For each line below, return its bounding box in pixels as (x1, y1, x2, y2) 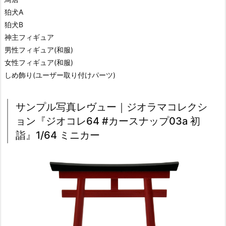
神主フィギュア (5, 32, 54, 41)
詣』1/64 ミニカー (16, 129, 100, 141)
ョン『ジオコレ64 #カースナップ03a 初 (16, 115, 200, 127)
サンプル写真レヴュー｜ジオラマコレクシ (16, 100, 207, 113)
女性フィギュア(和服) (5, 58, 73, 67)
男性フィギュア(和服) (5, 45, 73, 54)
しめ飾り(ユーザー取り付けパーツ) (5, 70, 116, 79)
